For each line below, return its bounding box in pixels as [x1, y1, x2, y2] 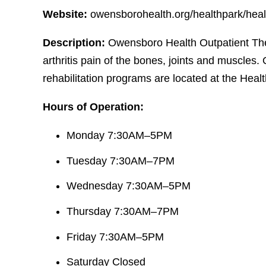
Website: [43, 8, 90, 21]
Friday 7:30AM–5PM [66, 230, 164, 243]
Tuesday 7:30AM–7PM [66, 154, 175, 167]
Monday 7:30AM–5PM [66, 129, 172, 142]
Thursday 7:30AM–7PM [66, 205, 179, 217]
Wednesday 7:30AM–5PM [66, 180, 191, 192]
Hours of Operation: [43, 101, 144, 113]
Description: [43, 37, 108, 49]
